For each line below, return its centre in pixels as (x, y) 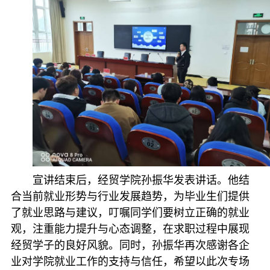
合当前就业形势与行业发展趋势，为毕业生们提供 (130, 196)
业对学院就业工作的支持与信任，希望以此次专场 (130, 261)
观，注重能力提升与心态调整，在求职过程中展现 (130, 229)
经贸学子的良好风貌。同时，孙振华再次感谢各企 (130, 245)
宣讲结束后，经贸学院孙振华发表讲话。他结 (141, 180)
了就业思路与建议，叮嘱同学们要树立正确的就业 (130, 212)
